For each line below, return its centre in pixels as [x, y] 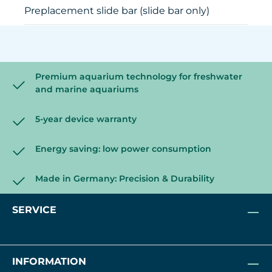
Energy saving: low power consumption [123, 149]
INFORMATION [49, 262]
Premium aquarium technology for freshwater [139, 77]
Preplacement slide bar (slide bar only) [117, 11]
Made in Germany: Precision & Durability [125, 179]
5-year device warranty [86, 119]
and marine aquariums [87, 90]
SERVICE [34, 210]
